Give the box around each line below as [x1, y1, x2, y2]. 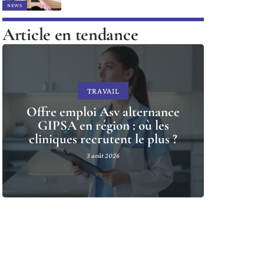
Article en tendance [2, 24, 138, 46]
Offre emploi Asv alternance [27, 104, 180, 121]
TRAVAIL [87, 86, 120, 96]
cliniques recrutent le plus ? [29, 131, 177, 148]
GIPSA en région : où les [37, 117, 169, 134]
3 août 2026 [87, 151, 120, 160]
